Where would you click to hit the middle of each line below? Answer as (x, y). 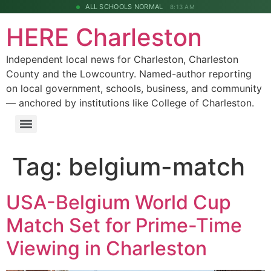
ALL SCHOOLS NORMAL (124, 7)
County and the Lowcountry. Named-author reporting (129, 74)
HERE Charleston (104, 37)
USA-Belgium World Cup (119, 202)
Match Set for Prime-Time (124, 225)
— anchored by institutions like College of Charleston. (130, 103)
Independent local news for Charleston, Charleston (122, 59)
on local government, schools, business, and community (134, 88)
